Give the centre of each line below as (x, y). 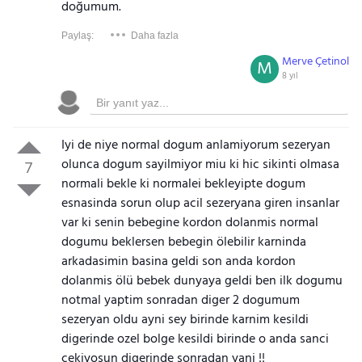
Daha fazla (154, 36)
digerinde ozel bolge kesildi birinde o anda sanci (195, 339)
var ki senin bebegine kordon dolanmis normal (189, 223)
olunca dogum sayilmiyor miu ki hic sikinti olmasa (200, 165)
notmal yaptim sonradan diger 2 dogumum (180, 301)
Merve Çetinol (316, 62)
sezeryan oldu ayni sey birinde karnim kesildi (185, 320)
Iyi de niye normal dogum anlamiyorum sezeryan (196, 145)
